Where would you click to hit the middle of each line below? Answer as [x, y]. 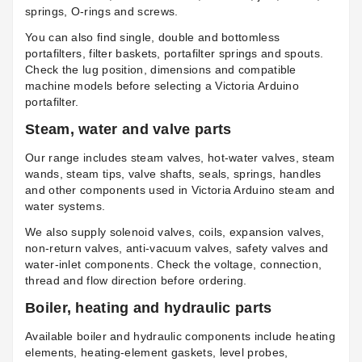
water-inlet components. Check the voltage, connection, [174, 265]
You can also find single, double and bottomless [153, 38]
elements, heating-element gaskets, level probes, [157, 353]
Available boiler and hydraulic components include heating [181, 337]
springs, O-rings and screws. [102, 12]
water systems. [65, 206]
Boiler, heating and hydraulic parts [149, 308]
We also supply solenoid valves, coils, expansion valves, [175, 232]
